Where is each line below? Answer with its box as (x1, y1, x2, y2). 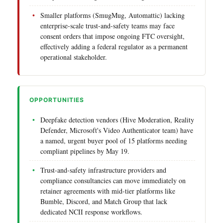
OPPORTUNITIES (29, 96, 84, 104)
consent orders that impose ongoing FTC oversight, (40, 31, 185, 41)
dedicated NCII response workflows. (40, 207, 142, 217)
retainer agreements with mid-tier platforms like (40, 186, 175, 196)
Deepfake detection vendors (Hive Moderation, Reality (40, 114, 194, 124)
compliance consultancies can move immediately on (40, 175, 186, 185)
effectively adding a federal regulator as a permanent (40, 41, 188, 51)
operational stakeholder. (40, 52, 107, 62)
